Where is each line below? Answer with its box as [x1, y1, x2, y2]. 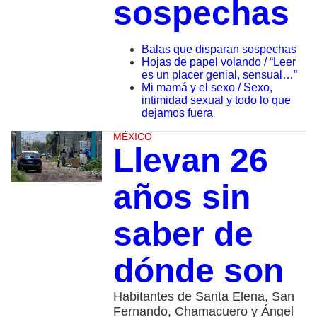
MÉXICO [113, 131, 152, 143]
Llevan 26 [113, 142, 268, 180]
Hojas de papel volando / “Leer [141, 56, 296, 69]
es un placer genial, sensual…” [141, 69, 297, 81]
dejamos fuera [141, 107, 213, 120]
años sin [113, 178, 250, 217]
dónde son [113, 252, 284, 290]
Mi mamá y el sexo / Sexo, [141, 81, 272, 94]
